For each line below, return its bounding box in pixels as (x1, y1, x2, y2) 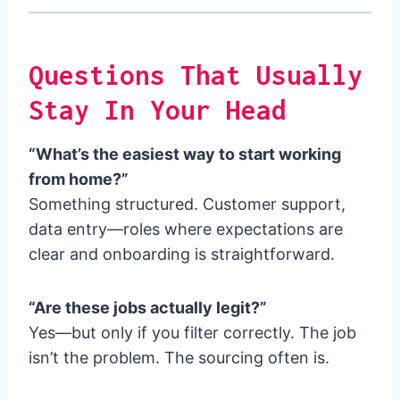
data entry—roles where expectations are (29, 220, 343, 239)
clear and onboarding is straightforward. (29, 245, 335, 264)
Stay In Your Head (29, 94, 287, 125)
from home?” (29, 170, 129, 189)
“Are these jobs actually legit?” (29, 298, 267, 318)
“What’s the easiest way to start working (29, 145, 341, 164)
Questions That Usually (29, 59, 362, 90)
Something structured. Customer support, (29, 195, 346, 214)
